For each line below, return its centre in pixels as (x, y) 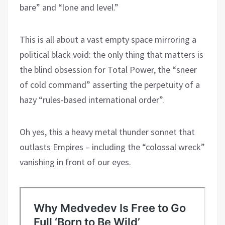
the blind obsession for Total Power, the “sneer (108, 70)
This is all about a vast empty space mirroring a (108, 40)
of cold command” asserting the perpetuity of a (110, 85)
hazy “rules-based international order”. (92, 100)
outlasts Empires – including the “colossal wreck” (112, 147)
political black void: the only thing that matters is (111, 55)
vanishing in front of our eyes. (75, 162)
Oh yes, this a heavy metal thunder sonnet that (107, 132)
